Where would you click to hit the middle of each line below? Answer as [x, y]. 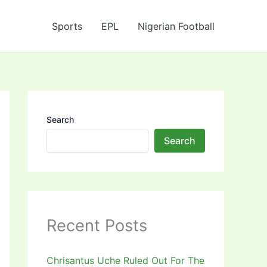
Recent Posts [97, 226]
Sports [67, 26]
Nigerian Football [176, 26]
